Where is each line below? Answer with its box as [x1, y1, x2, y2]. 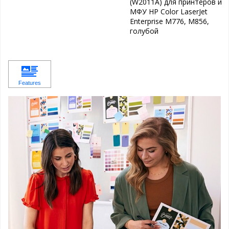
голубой [129, 26, 158, 36]
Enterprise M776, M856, [129, 16, 209, 27]
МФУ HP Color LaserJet [129, 7, 208, 17]
